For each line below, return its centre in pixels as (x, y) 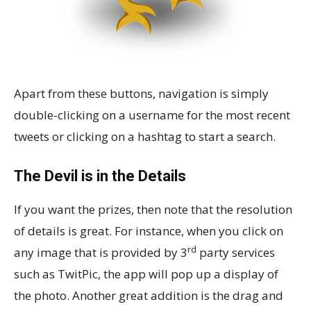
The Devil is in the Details (100, 176)
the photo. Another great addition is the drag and (149, 296)
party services (236, 253)
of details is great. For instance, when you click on (149, 231)
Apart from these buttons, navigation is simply (141, 94)
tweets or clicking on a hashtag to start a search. (145, 137)
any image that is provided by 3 (101, 253)
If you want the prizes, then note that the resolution (153, 210)
